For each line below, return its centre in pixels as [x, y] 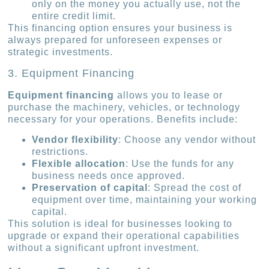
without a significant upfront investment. [104, 248]
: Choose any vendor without [187, 140]
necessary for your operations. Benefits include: [123, 119]
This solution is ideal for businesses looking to [120, 224]
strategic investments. [61, 52]
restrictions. [60, 152]
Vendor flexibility [75, 140]
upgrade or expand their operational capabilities [124, 236]
